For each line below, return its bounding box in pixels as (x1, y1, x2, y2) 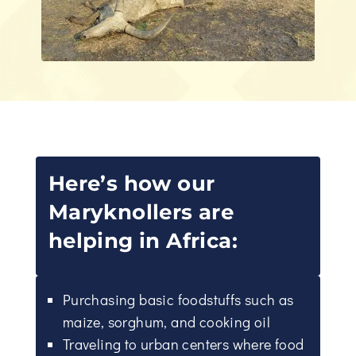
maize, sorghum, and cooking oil (62, 311, 271, 331)
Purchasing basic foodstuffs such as (62, 289, 294, 309)
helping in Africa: (48, 227, 238, 253)
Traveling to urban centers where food (62, 334, 304, 354)
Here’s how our (48, 170, 215, 196)
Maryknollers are (48, 199, 234, 225)
